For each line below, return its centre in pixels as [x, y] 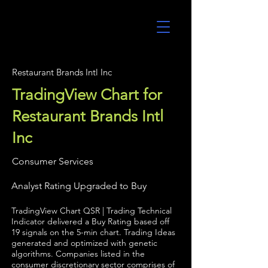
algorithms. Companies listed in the [78, 254]
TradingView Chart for [87, 95]
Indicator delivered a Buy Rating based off [90, 221]
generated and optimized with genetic [84, 243]
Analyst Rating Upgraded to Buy [79, 186]
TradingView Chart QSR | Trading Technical [92, 211]
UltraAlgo [45, 31]
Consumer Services [53, 161]
